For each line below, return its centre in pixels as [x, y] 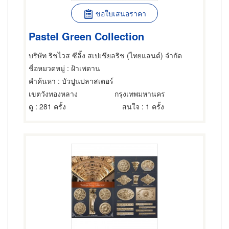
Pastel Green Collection [86, 36]
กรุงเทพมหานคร [140, 94]
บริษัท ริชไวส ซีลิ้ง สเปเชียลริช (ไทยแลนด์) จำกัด [105, 55]
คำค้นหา [42, 81]
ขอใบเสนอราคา [121, 13]
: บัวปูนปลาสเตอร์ [85, 81]
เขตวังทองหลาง [53, 94]
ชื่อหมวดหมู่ [47, 68]
